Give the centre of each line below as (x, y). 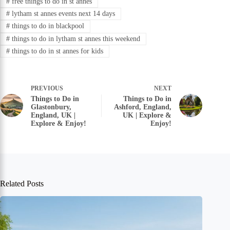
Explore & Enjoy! (59, 124)
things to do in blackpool (47, 26)
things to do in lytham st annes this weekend (75, 39)
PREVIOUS (47, 89)
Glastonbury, (51, 107)
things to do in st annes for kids (56, 51)
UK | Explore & (147, 116)
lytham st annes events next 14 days (62, 13)
